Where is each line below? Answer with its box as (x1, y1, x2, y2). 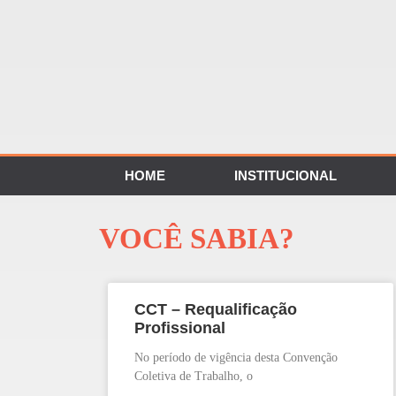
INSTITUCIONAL (234, 168, 337, 184)
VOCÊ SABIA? (99, 223, 294, 255)
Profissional (134, 319, 225, 338)
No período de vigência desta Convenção (134, 351, 338, 365)
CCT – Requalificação (134, 301, 297, 319)
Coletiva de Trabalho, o (134, 369, 253, 384)
